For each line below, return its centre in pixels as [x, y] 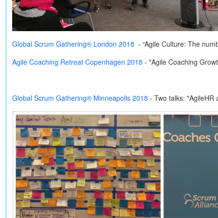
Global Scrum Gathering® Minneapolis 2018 [80, 98]
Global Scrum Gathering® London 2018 [73, 44]
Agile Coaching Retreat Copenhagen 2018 [77, 62]
